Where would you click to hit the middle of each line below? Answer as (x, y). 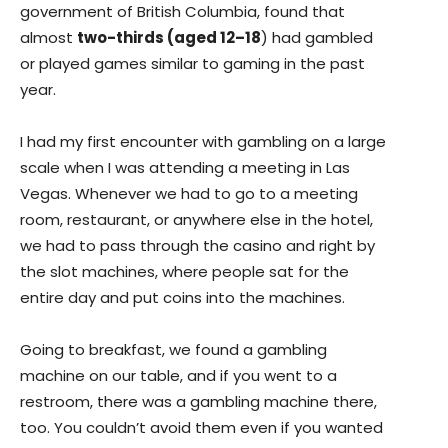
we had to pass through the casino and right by (197, 246)
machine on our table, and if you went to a (178, 376)
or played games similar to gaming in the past (192, 64)
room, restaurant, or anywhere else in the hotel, (196, 220)
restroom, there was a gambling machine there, (198, 402)
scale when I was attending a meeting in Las (185, 168)
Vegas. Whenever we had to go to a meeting (189, 194)
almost (48, 38)
